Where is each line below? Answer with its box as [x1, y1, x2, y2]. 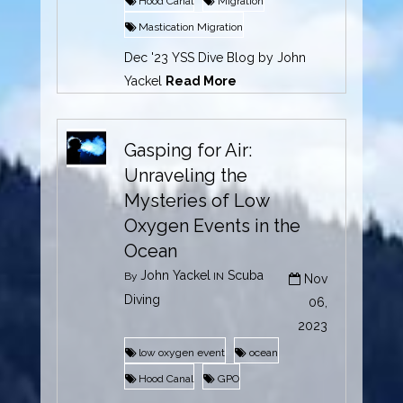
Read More [166, 73, 237, 88]
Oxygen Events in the [124, 214, 301, 237]
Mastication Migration [139, 20, 244, 33]
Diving [124, 291, 161, 307]
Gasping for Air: [124, 139, 253, 161]
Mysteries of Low [124, 189, 270, 211]
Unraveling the [124, 164, 248, 186]
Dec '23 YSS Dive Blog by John [124, 49, 307, 65]
